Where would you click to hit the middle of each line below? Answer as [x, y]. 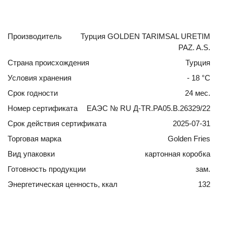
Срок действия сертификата [57, 123]
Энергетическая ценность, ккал [63, 184]
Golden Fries [189, 138]
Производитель [35, 36]
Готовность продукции [47, 169]
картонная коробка [177, 154]
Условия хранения [40, 78]
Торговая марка [34, 138]
